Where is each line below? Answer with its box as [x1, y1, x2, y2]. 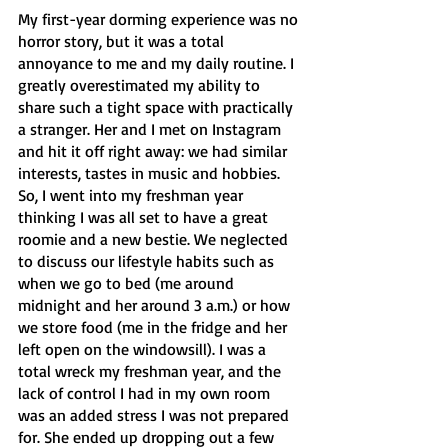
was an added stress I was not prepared [18, 405, 293, 425]
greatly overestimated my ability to [18, 75, 264, 95]
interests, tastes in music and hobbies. [18, 163, 284, 183]
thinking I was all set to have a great [18, 207, 272, 227]
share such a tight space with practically [18, 97, 297, 117]
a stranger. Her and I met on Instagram [18, 119, 285, 139]
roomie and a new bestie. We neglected [18, 229, 292, 249]
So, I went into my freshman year [18, 185, 247, 205]
